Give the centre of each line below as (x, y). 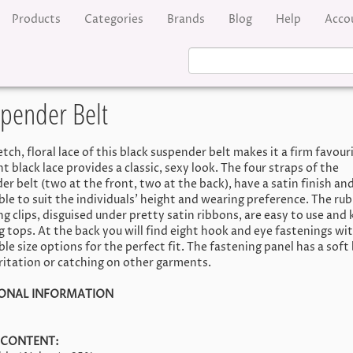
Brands (186, 19)
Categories (114, 19)
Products (36, 19)
